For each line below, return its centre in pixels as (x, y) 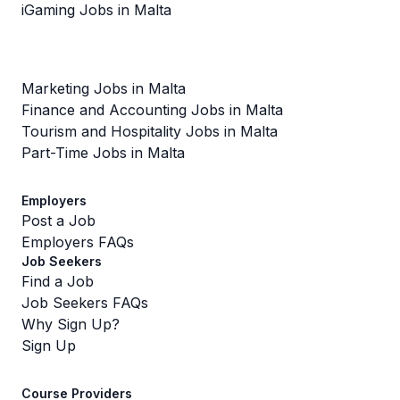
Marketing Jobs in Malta (104, 88)
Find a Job (58, 281)
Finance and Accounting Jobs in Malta (152, 110)
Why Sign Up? (71, 324)
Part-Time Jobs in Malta (103, 153)
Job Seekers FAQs (85, 303)
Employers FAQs (78, 242)
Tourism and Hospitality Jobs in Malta (150, 131)
